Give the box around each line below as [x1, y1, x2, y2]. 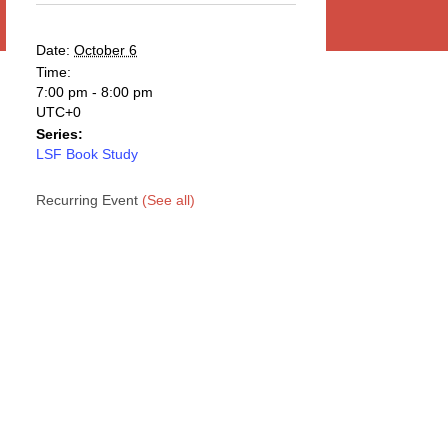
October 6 [74, 42, 137, 58]
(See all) [142, 192, 195, 208]
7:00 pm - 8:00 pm [36, 84, 153, 100]
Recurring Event [36, 192, 142, 208]
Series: [36, 126, 83, 142]
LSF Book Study [36, 146, 138, 162]
